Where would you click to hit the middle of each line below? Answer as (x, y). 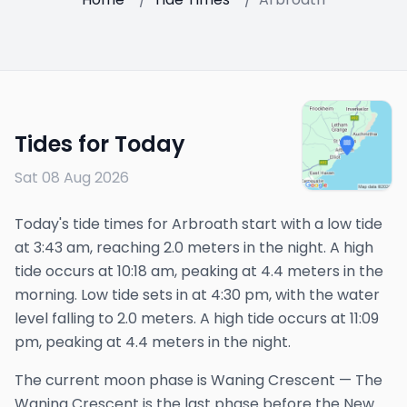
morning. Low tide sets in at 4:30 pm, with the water (197, 295)
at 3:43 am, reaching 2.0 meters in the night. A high (194, 248)
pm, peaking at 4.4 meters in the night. (153, 342)
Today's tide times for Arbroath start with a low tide (199, 224)
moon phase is (157, 380)
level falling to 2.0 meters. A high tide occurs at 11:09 (197, 318)
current (74, 380)
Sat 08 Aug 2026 (72, 178)
